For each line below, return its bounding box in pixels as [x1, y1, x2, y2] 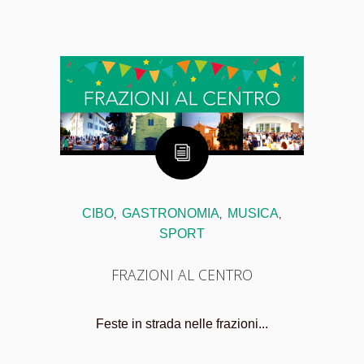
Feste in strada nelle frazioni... [96, 317, 268, 331]
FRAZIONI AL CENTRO [111, 265, 253, 285]
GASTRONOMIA [121, 206, 219, 221]
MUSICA [227, 206, 279, 221]
